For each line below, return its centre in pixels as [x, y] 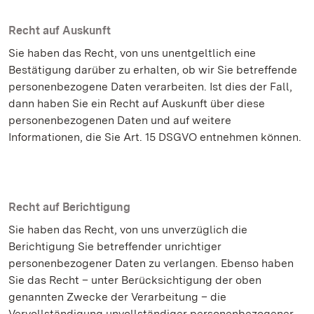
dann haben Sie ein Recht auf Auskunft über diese [137, 103]
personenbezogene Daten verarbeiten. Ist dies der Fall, [150, 87]
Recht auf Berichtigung [69, 207]
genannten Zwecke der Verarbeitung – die [117, 297]
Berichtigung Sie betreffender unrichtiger [115, 246]
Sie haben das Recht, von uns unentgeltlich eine [132, 53]
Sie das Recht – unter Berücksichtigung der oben [135, 280]
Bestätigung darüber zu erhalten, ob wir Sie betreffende [153, 70]
